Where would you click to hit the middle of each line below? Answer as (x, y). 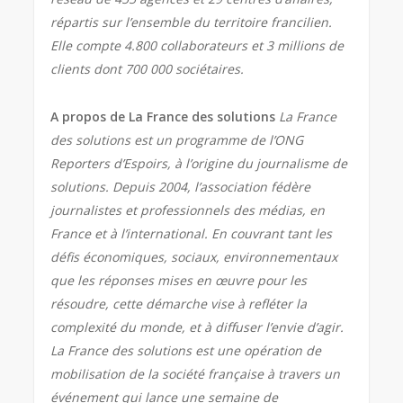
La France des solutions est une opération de (186, 351)
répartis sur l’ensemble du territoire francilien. (192, 22)
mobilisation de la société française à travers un (196, 374)
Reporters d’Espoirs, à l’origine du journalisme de (199, 164)
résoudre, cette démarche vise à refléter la (179, 304)
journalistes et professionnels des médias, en (188, 210)
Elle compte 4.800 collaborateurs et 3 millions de (197, 46)
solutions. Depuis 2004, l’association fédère (181, 187)
